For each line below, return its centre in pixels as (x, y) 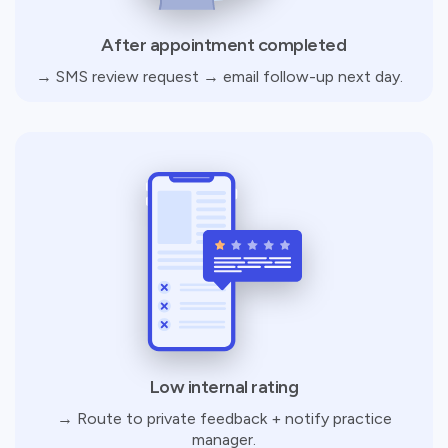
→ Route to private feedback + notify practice (224, 418)
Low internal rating (224, 386)
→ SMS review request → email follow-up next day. (224, 76)
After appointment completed (224, 44)
